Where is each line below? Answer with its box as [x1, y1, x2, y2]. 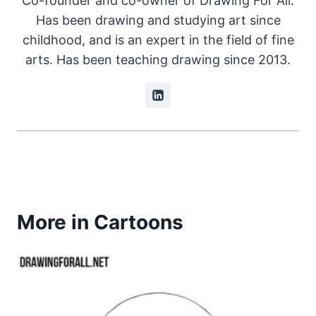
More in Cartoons [17, 210, 183, 235]
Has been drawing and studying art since [35, 13, 281, 28]
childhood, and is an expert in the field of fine [22, 32, 294, 48]
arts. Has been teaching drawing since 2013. [25, 52, 291, 68]
